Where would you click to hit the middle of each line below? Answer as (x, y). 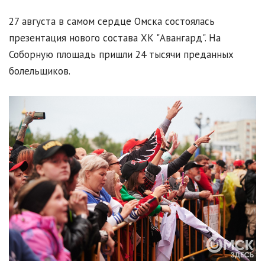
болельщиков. (41, 71)
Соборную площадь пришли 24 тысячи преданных (121, 55)
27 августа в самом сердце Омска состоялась (112, 22)
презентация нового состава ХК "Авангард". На (115, 38)
